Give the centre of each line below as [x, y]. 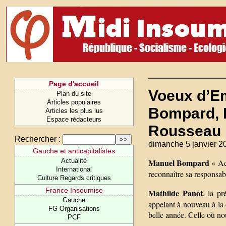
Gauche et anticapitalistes [74, 151]
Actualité [74, 161]
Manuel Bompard [180, 163]
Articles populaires [74, 102]
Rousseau [185, 131]
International [74, 169]
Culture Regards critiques [74, 178]
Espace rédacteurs [74, 119]
